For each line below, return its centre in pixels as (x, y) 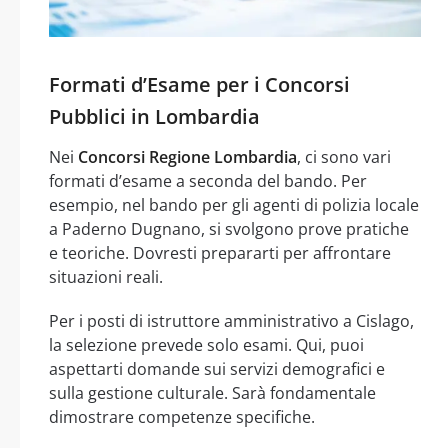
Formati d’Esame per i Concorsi (199, 85)
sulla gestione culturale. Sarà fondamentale (212, 393)
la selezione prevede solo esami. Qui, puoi (206, 345)
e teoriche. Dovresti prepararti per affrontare (220, 253)
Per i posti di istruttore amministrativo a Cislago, (231, 321)
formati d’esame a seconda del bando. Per (208, 181)
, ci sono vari (344, 157)
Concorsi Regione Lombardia (187, 157)
